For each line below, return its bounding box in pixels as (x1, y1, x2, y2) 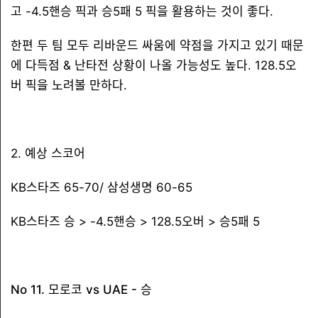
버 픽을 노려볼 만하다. (11, 78, 127, 92)
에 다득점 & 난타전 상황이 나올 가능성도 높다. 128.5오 (11, 58, 297, 72)
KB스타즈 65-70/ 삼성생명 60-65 (11, 180, 192, 194)
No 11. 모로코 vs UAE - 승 (11, 283, 152, 297)
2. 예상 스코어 (11, 146, 85, 160)
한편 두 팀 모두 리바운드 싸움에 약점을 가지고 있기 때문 (11, 38, 304, 53)
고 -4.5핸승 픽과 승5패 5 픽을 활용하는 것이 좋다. (11, 4, 273, 18)
